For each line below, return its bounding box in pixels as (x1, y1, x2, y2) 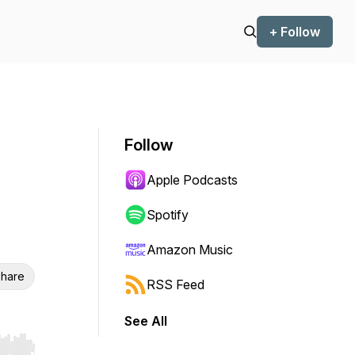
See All (124, 313, 167, 329)
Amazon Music (147, 242, 233, 258)
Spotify (147, 207, 189, 223)
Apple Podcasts (147, 172, 238, 188)
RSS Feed (147, 277, 204, 292)
